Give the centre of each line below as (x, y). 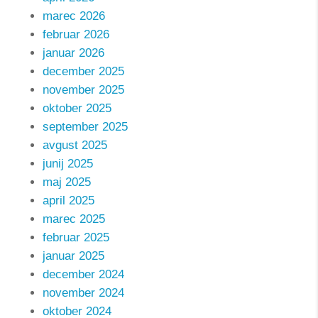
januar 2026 (73, 53)
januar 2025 (73, 256)
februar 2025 (76, 237)
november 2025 (83, 90)
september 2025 (85, 127)
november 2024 (83, 293)
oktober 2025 (77, 108)
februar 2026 (76, 34)
